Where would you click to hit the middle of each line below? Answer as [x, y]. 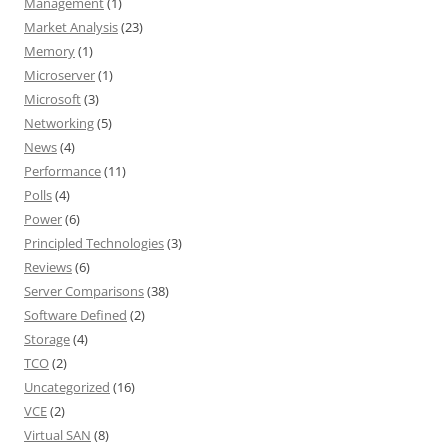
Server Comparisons [84, 291]
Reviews [48, 267]
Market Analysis [71, 27]
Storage [47, 339]
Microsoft [52, 99]
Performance [62, 171]
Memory [49, 51]
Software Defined [75, 315]
